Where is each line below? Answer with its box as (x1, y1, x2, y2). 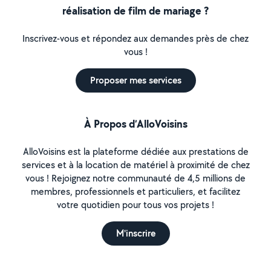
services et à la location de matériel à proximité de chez (21, 158, 250, 171)
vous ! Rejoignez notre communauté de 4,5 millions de (25, 172, 246, 184)
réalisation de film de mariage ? (62, 3, 209, 18)
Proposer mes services (90, 74, 181, 87)
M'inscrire (116, 227, 155, 240)
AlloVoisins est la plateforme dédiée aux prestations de (22, 145, 249, 158)
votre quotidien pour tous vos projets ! (57, 198, 214, 211)
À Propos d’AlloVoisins (83, 116, 188, 131)
